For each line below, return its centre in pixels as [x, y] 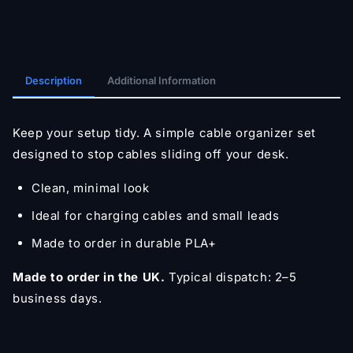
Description [54, 80]
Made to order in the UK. [89, 277]
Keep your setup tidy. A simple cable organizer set [165, 132]
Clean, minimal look [91, 188]
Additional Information [162, 80]
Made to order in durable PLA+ [124, 243]
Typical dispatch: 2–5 [231, 277]
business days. [58, 298]
